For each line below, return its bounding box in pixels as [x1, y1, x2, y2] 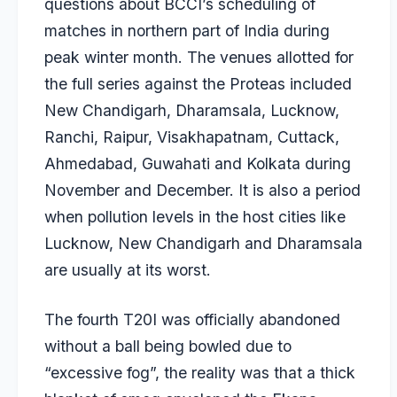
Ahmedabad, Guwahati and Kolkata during [44, 154, 351, 173]
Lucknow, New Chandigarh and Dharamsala [44, 234, 362, 253]
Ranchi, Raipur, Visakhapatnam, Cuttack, [44, 128, 339, 146]
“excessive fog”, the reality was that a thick [44, 363, 355, 383]
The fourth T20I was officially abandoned [44, 310, 340, 330]
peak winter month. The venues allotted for [44, 48, 354, 66]
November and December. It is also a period [44, 181, 361, 199]
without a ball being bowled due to [44, 337, 292, 356]
